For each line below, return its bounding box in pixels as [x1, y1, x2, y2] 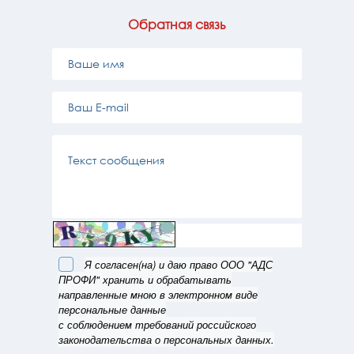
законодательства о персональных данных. [58, 331, 274, 347]
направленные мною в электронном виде [58, 286, 258, 302]
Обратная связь [128, 16, 226, 32]
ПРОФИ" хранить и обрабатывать [58, 271, 232, 287]
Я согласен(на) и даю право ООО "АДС [85, 256, 273, 272]
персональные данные [58, 301, 166, 317]
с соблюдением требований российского [58, 316, 256, 332]
